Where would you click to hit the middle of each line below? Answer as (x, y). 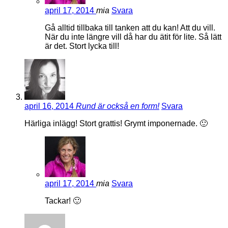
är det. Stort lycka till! (82, 46)
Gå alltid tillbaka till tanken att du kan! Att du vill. (130, 28)
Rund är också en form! (118, 106)
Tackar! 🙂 (63, 201)
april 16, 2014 (50, 106)
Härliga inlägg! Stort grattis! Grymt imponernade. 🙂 (116, 124)
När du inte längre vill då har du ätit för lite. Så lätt (133, 37)
